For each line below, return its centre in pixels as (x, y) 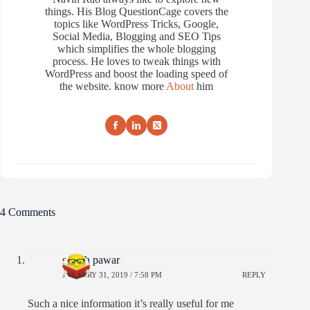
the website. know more (113, 86)
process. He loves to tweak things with (136, 61)
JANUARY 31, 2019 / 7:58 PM (112, 275)
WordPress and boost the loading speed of (137, 73)
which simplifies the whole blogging (136, 48)
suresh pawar (91, 259)
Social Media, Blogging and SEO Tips (136, 36)
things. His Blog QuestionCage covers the (136, 11)
